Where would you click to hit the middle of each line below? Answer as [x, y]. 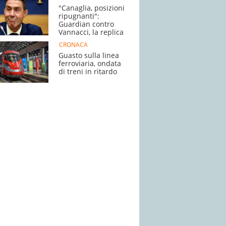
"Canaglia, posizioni [92, 8]
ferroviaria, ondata [90, 63]
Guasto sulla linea [89, 55]
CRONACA [73, 45]
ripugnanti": [79, 16]
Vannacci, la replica [91, 32]
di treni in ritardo [88, 71]
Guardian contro [86, 24]
